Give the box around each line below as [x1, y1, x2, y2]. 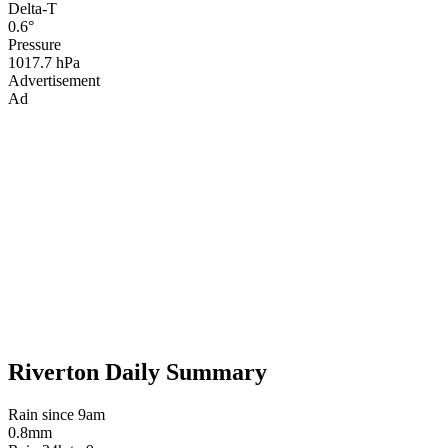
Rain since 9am [8, 406, 105, 424]
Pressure [8, 35, 61, 53]
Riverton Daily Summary [8, 359, 267, 386]
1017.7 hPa [8, 53, 80, 71]
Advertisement [8, 71, 100, 89]
